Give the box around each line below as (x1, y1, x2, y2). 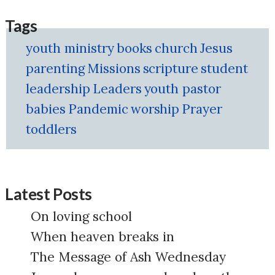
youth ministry (26, 40, 114, 56)
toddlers (26, 121, 77, 137)
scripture (142, 60, 199, 77)
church (155, 40, 198, 56)
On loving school (31, 208, 132, 225)
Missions (87, 60, 141, 77)
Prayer (182, 101, 223, 117)
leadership (26, 80, 90, 97)
